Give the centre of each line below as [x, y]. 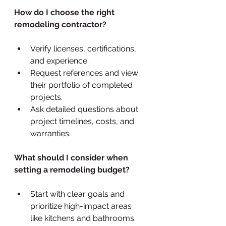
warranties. [50, 133]
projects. [46, 97]
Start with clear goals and [78, 194]
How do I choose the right [65, 12]
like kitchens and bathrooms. [83, 218]
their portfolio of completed [82, 85]
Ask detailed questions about [85, 109]
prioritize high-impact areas [82, 206]
